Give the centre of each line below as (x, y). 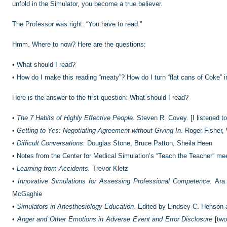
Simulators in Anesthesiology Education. (76, 206)
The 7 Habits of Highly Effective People (75, 118)
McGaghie (27, 194)
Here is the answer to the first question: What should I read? (100, 98)
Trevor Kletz (109, 168)
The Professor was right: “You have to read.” (77, 24)
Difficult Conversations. (51, 143)
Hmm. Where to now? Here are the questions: (79, 44)
